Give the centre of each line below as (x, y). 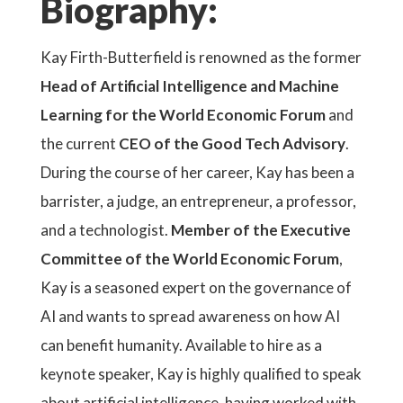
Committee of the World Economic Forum (190, 259)
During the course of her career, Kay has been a (197, 172)
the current (80, 143)
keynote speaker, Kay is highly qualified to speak (201, 374)
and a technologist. (106, 230)
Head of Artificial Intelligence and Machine (190, 86)
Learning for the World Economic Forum (184, 115)
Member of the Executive (261, 230)
